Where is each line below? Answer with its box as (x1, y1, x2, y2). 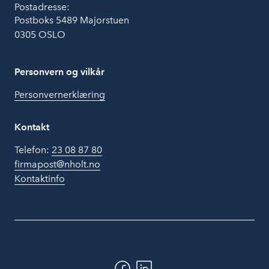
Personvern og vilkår (14, 66, 104, 78)
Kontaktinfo (14, 173, 65, 185)
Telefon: (14, 144, 52, 156)
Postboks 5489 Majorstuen (14, 14, 129, 26)
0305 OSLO (14, 29, 65, 41)
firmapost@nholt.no (14, 159, 100, 171)
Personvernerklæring (14, 89, 105, 101)
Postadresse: (14, 1, 70, 13)
